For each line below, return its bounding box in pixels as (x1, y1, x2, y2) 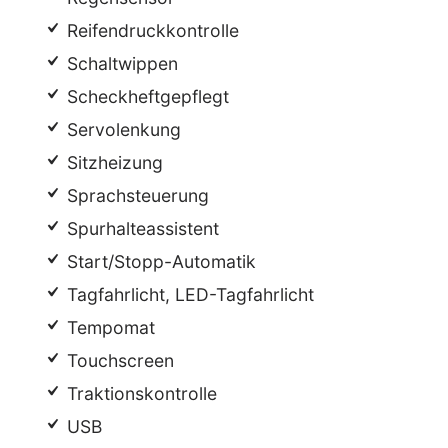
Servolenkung (62, 118, 182, 140)
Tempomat (62, 316, 156, 338)
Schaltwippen (62, 52, 179, 74)
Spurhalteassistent (62, 217, 220, 239)
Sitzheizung (62, 151, 164, 173)
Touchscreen (62, 349, 175, 371)
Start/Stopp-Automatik (62, 250, 257, 272)
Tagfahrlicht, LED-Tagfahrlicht (62, 283, 315, 305)
